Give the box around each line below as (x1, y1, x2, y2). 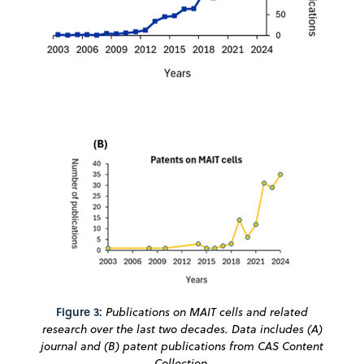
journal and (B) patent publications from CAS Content (41, 337, 323, 354)
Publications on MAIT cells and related (106, 303, 308, 320)
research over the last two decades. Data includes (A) (41, 320, 323, 337)
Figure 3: (56, 302, 102, 320)
